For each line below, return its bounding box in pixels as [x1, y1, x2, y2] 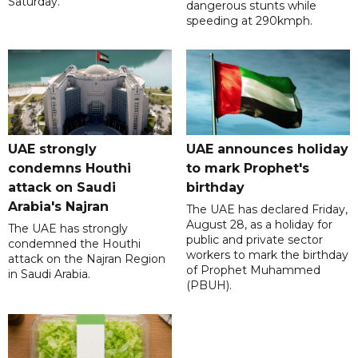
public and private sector [185, 233, 323, 248]
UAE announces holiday [185, 141, 348, 157]
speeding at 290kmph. [185, 14, 312, 29]
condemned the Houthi [8, 237, 141, 252]
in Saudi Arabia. [8, 267, 90, 282]
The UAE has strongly [8, 221, 128, 237]
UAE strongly [8, 141, 97, 157]
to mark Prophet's [185, 161, 309, 177]
